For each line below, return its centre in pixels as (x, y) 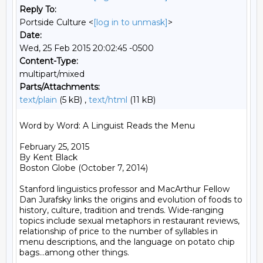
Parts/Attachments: (60, 87)
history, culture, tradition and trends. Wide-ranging (122, 210)
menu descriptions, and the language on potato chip (127, 242)
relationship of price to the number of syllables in (119, 231)
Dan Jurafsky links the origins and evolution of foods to (131, 200)
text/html (108, 100)
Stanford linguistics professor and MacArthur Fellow (124, 189)
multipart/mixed (52, 74)
